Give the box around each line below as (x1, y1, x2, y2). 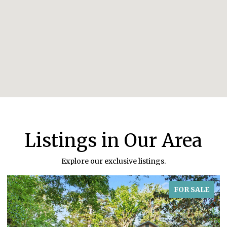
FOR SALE (174, 184, 209, 194)
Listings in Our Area (25, 129, 202, 152)
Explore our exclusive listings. (61, 156, 166, 166)
